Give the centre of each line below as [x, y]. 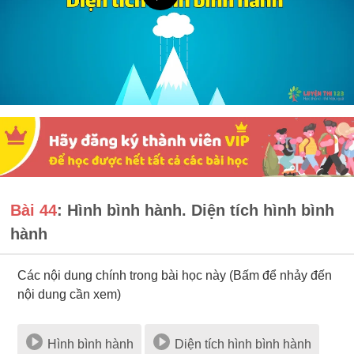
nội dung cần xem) [70, 295]
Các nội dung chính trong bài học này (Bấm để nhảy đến [175, 276]
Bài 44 [34, 211]
